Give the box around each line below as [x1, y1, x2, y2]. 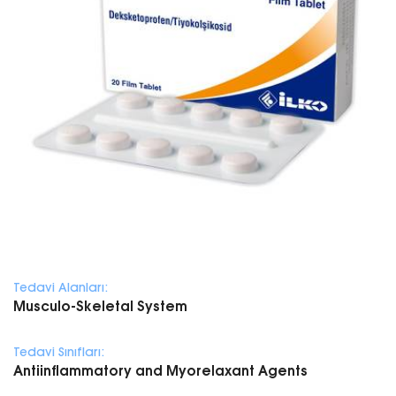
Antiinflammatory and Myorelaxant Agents [13, 362, 308, 379]
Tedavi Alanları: [13, 279, 108, 295]
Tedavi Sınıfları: [13, 344, 104, 360]
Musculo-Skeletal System [13, 298, 187, 315]
